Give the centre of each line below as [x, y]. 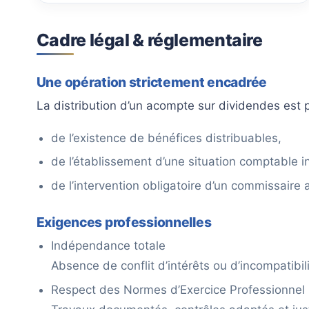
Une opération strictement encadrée [151, 82]
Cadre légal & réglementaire [149, 40]
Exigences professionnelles [124, 222]
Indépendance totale [109, 246]
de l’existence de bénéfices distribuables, [167, 138]
